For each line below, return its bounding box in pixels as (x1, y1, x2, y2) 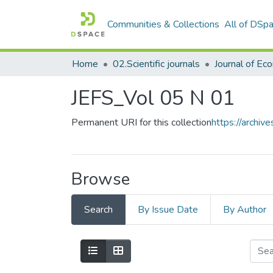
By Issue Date (138, 203, 198, 216)
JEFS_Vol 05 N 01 (71, 84, 235, 112)
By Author (223, 203, 266, 216)
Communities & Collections (107, 18, 220, 31)
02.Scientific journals (113, 57, 200, 71)
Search (84, 203, 113, 216)
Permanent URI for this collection (71, 116, 211, 129)
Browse (71, 168, 130, 191)
